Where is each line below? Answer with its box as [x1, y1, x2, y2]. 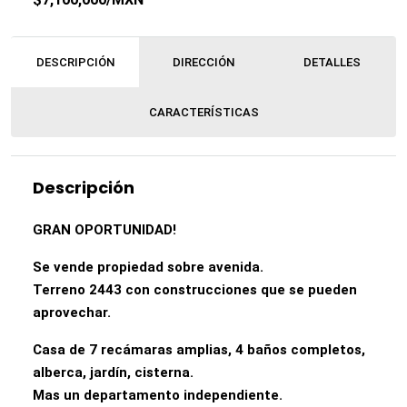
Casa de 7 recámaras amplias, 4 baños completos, [33, 342, 365, 358]
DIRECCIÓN [172, 55, 234, 69]
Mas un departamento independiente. [33, 387, 283, 403]
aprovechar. [33, 304, 111, 321]
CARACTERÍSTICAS [148, 105, 259, 119]
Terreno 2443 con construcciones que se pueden [33, 282, 357, 298]
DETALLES [303, 55, 361, 69]
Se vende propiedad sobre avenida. [33, 259, 263, 275]
